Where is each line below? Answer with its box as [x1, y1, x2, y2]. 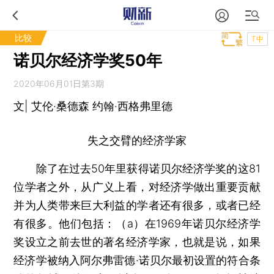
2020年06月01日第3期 [13, 78, 105, 89]
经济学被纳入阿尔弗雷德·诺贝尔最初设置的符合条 [13, 254, 261, 267]
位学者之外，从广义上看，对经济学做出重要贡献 [13, 180, 261, 193]
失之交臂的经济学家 [87, 135, 187, 147]
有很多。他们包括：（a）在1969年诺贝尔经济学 [13, 217, 261, 230]
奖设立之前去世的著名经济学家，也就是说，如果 [13, 235, 261, 248]
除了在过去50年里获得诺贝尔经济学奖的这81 [13, 162, 261, 175]
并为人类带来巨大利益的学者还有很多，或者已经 [13, 199, 261, 212]
